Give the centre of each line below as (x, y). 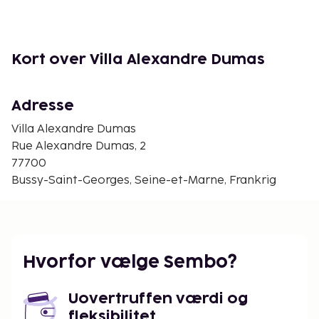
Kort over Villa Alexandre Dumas (138, 60)
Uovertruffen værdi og (158, 299)
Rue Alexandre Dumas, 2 (79, 147)
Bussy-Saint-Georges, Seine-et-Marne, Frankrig (144, 181)
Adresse (43, 106)
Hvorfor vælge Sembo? (130, 263)
